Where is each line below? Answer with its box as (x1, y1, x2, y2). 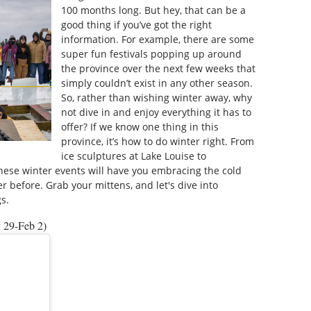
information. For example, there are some (61, 33, 255, 47)
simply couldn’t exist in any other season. (61, 76, 253, 90)
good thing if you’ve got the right (61, 18, 212, 32)
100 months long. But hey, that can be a (61, 3, 246, 17)
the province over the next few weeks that (61, 62, 256, 76)
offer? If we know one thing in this (61, 120, 219, 134)
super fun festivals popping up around (61, 47, 242, 61)
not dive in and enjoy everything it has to (61, 106, 252, 119)
